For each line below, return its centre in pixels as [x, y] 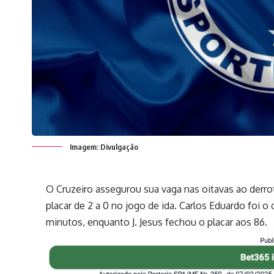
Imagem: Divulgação [104, 146]
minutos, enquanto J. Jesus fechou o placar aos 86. [157, 222]
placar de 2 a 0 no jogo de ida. [112, 205]
